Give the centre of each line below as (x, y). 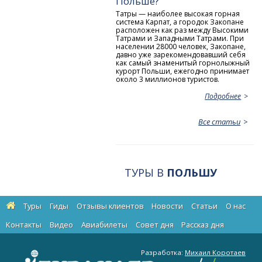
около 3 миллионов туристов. (168, 80)
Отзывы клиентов (110, 206)
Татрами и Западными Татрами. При (180, 39)
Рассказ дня (203, 225)
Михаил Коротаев (215, 252)
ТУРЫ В (146, 172)
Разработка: (163, 252)
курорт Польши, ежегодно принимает (183, 71)
